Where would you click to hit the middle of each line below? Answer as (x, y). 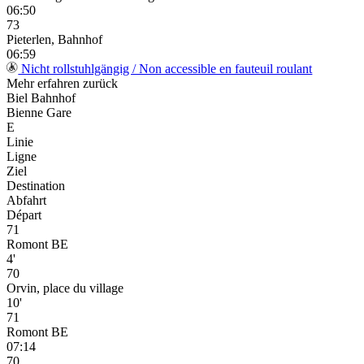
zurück (100, 84)
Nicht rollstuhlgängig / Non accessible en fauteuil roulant (165, 69)
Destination (36, 186)
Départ (24, 215)
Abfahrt (26, 201)
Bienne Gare (39, 113)
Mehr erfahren (45, 84)
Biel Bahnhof (41, 98)
